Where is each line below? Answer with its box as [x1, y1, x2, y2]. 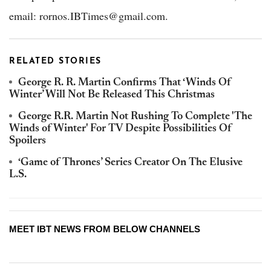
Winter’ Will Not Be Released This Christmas [9, 89, 215, 100]
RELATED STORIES [9, 56, 102, 66]
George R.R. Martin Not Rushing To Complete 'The [18, 111, 252, 122]
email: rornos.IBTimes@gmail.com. [9, 8, 168, 23]
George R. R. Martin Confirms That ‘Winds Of [18, 77, 231, 88]
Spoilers [9, 135, 46, 146]
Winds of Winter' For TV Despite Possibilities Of [9, 123, 232, 134]
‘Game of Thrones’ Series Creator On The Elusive [18, 157, 243, 168]
